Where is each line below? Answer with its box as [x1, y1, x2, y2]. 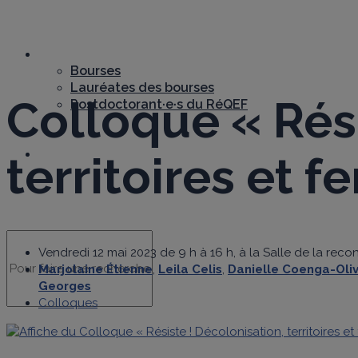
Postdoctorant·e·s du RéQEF [70, 97, 248, 112]
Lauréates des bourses [70, 80, 214, 95]
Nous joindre [38, 146, 117, 161]
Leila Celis [158, 261, 222, 276]
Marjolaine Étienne [38, 261, 153, 276]
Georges [38, 278, 91, 293]
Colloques [38, 295, 97, 310]
